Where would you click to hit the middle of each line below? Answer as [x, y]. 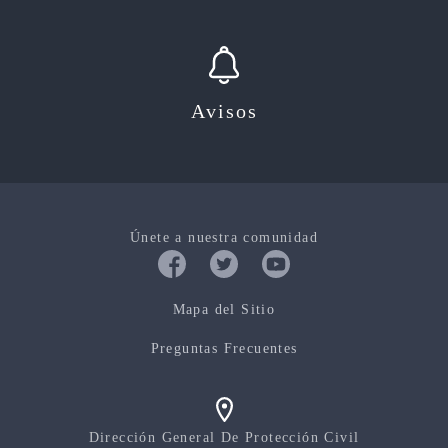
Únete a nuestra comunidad [224, 237]
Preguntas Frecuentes [224, 348]
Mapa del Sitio [224, 309]
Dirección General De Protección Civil [224, 437]
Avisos [224, 110]
